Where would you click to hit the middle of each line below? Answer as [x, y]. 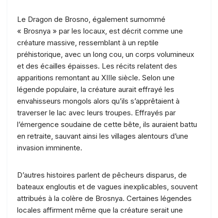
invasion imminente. [50, 147]
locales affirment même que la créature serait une [100, 210]
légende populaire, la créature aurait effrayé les [96, 89]
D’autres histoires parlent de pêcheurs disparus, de [102, 175]
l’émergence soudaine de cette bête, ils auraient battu [107, 124]
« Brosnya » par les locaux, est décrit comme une [100, 31]
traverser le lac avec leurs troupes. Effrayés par [96, 112]
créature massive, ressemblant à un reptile [88, 42]
